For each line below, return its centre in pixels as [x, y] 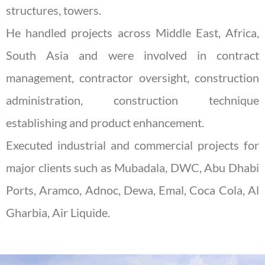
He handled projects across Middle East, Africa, [132, 32]
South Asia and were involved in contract [132, 55]
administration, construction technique [132, 100]
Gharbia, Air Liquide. [58, 212]
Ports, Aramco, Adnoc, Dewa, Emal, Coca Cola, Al [132, 190]
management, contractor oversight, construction [132, 77]
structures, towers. [54, 10]
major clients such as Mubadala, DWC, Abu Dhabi [132, 167]
